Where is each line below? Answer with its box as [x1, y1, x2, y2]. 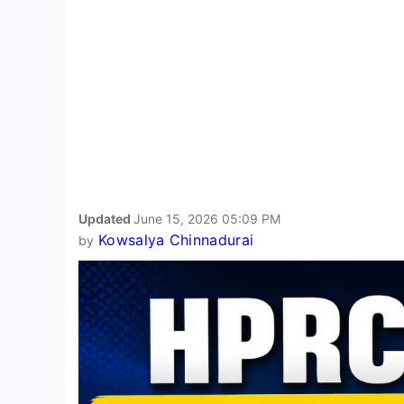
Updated [78, 210, 133, 226]
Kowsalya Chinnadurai [97, 230, 254, 249]
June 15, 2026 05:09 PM [133, 210, 280, 226]
